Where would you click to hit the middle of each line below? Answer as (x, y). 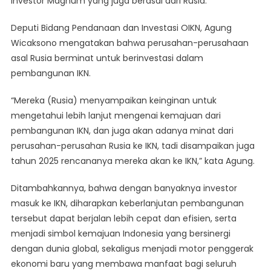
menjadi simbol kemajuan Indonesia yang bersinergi (120, 234)
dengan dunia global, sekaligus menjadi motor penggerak (132, 249)
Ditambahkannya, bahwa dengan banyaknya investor (124, 188)
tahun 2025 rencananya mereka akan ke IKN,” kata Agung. (132, 161)
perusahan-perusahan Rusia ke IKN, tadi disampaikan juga (132, 146)
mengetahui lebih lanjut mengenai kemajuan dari (116, 116)
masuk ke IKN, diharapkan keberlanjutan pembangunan (127, 204)
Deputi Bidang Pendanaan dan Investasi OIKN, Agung (121, 28)
